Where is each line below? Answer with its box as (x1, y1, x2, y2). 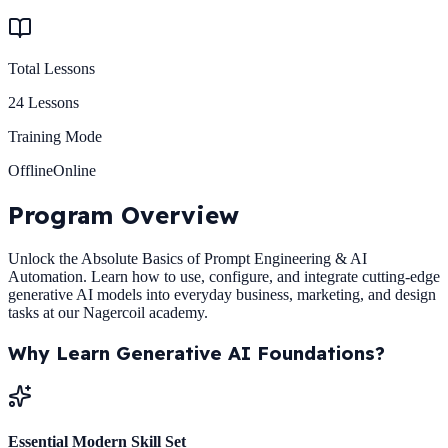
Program (8, 200, 121, 231)
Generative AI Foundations (116, 340, 375, 365)
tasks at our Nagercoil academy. (8, 304, 208, 322)
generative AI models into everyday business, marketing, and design (8, 286, 436, 304)
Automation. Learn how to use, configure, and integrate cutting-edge (8, 268, 440, 286)
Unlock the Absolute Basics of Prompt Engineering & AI (8, 250, 367, 268)
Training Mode (8, 128, 102, 146)
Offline (8, 162, 53, 180)
